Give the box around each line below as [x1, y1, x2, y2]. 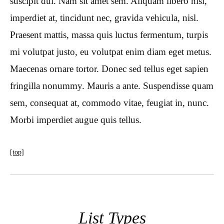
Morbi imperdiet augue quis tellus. [10, 114, 141, 125]
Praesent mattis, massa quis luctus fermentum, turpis [10, 29, 208, 40]
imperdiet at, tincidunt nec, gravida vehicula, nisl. [10, 12, 198, 23]
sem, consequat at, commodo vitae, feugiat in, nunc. [10, 97, 209, 108]
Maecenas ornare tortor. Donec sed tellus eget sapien [10, 63, 208, 74]
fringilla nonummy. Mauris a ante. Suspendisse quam [10, 80, 213, 91]
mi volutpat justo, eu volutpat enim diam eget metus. [10, 46, 211, 57]
